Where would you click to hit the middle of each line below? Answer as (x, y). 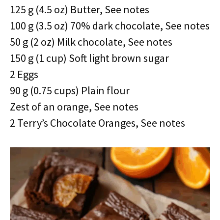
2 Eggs (24, 74)
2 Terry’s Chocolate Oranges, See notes (97, 123)
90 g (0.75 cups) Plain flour (70, 90)
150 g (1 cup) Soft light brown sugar (89, 58)
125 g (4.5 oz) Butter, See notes (80, 9)
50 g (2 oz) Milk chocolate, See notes (91, 42)
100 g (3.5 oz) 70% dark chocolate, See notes (110, 26)
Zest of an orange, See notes (74, 107)
